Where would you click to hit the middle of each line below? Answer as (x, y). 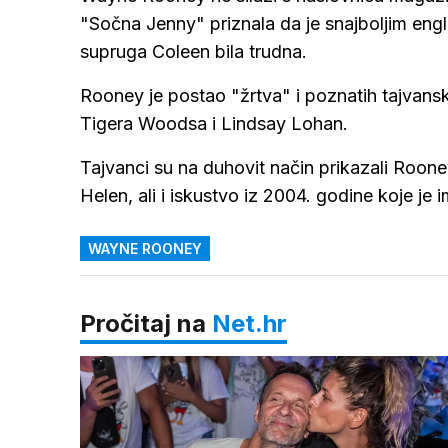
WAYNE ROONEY (145, 248)
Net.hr (249, 323)
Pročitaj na (146, 323)
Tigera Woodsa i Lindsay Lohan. (214, 123)
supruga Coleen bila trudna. (193, 51)
